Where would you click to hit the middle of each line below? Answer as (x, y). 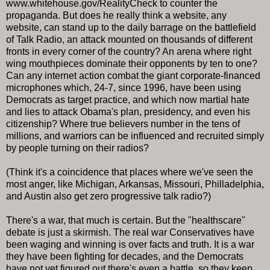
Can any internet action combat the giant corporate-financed (133, 75)
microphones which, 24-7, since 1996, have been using (124, 87)
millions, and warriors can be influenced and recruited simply (135, 136)
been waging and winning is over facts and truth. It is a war (130, 244)
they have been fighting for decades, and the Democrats (125, 256)
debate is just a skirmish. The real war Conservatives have (130, 232)
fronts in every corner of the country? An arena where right (129, 51)
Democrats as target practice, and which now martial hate (128, 99)
